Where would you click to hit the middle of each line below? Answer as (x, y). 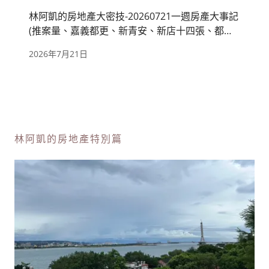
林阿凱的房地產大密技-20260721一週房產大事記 (134, 16)
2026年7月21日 (58, 53)
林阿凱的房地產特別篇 (68, 138)
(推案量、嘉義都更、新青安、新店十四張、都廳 (131, 30)
